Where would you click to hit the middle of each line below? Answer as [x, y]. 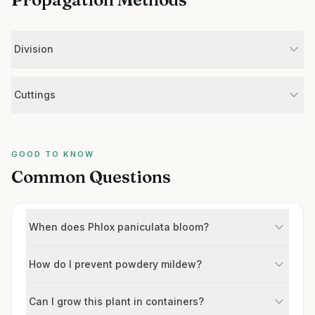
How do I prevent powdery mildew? [115, 264]
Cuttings [35, 95]
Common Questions [91, 177]
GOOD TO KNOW [53, 154]
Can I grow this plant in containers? [116, 301]
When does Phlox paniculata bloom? [119, 227]
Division [34, 49]
